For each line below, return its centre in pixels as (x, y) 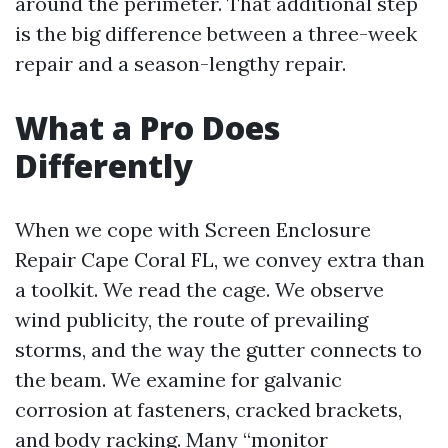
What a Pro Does (147, 127)
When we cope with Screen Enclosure (193, 229)
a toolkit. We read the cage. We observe (199, 289)
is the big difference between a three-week (216, 33)
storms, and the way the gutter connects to (218, 349)
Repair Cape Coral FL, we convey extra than (220, 259)
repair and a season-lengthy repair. (180, 63)
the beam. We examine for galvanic (178, 379)
